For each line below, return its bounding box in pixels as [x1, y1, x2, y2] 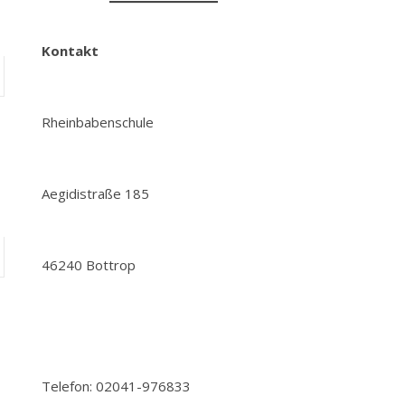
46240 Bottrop [42, 256, 136, 274]
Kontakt [42, 42, 99, 60]
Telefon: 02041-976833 [42, 377, 191, 395]
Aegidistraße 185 [42, 184, 149, 202]
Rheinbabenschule [42, 113, 154, 131]
